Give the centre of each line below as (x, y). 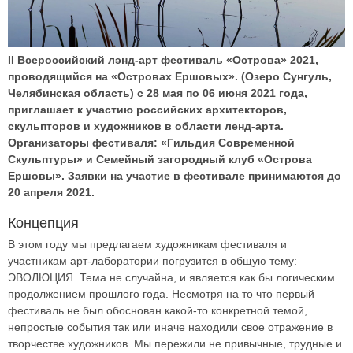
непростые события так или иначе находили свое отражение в (170, 327)
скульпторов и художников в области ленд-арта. (146, 126)
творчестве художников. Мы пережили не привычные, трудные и (175, 344)
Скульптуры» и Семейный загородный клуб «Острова (160, 160)
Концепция (43, 223)
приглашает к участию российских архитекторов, (147, 110)
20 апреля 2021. (51, 193)
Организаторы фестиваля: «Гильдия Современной (151, 143)
